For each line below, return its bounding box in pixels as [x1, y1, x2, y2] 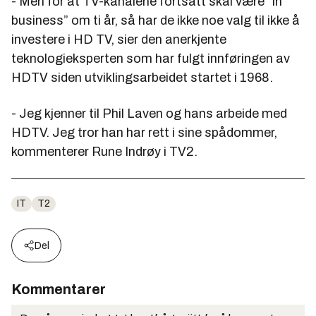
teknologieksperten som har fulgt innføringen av [11, 51, 290, 66]
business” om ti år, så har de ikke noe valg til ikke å [11, 13, 300, 28]
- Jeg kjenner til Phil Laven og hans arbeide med [11, 107, 287, 121]
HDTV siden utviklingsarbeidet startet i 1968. [11, 71, 273, 85]
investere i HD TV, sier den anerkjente [11, 32, 226, 47]
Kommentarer [11, 281, 106, 298]
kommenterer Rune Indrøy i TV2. [11, 145, 197, 159]
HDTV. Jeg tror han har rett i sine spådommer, [11, 126, 277, 140]
